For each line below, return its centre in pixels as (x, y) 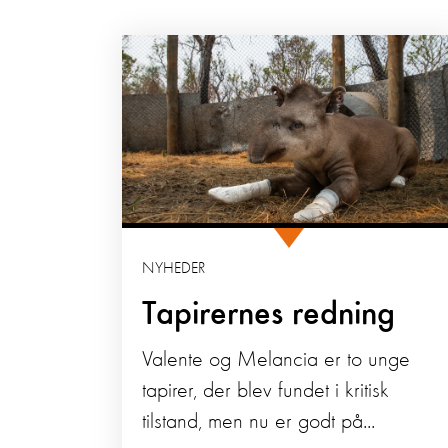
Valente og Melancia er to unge (276, 360)
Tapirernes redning (268, 315)
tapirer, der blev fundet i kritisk (265, 391)
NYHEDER (173, 269)
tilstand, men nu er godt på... (258, 422)
